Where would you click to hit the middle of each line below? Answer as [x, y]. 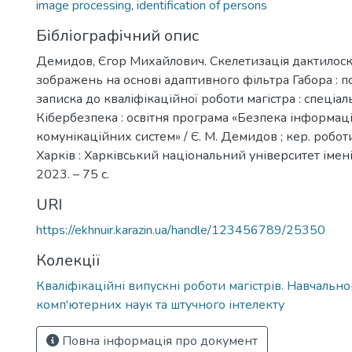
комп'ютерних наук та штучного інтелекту [160, 305]
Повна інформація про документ [158, 341]
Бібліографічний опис [117, 36]
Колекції [68, 260]
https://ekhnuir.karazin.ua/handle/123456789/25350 [181, 230]
